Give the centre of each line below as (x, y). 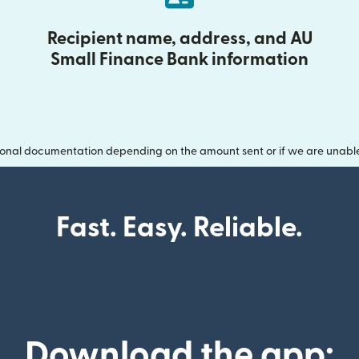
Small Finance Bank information (179, 59)
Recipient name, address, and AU (179, 38)
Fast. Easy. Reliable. (179, 228)
